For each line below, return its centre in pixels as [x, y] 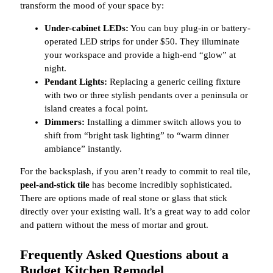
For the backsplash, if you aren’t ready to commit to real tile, [135, 172]
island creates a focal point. [96, 109]
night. [55, 69]
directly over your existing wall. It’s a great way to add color [135, 212]
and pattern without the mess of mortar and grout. [114, 225]
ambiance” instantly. [83, 149]
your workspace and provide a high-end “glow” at [140, 55]
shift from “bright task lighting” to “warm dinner [137, 136]
